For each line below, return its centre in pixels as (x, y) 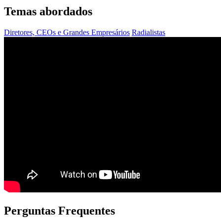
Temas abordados (48, 11)
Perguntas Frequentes (59, 210)
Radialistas (148, 32)
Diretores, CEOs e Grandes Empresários (67, 32)
